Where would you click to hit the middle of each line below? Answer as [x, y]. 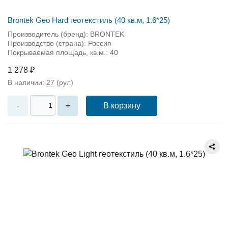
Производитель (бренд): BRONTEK [66, 34]
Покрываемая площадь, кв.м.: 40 [63, 52]
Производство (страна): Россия [60, 43]
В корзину [122, 105]
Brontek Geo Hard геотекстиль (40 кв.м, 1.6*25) [89, 20]
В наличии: [27, 82]
